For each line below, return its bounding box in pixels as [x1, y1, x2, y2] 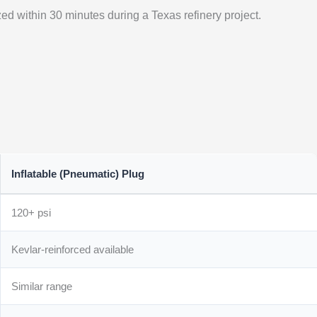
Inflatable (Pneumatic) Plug [11, 167, 145, 180]
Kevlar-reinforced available [11, 243, 134, 255]
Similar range [11, 279, 73, 292]
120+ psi [11, 206, 52, 219]
